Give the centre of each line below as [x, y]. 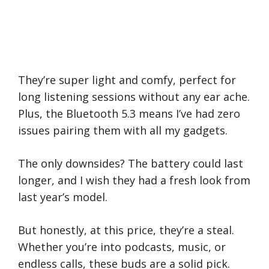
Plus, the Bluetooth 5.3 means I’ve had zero [129, 114]
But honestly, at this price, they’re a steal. [126, 230]
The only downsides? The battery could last [131, 164]
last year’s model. [63, 197]
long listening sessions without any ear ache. [134, 97]
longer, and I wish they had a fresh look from [134, 180]
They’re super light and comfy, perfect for [127, 80]
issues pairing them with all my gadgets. [123, 131]
